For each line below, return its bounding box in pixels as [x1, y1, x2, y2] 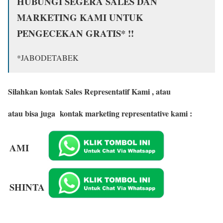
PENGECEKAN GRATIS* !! [17, 26, 137, 40]
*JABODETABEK [17, 52, 81, 63]
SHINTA [9, 180, 45, 194]
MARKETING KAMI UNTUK [17, 10, 143, 24]
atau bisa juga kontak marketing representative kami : [8, 108, 195, 119]
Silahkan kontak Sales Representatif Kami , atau [8, 86, 176, 98]
